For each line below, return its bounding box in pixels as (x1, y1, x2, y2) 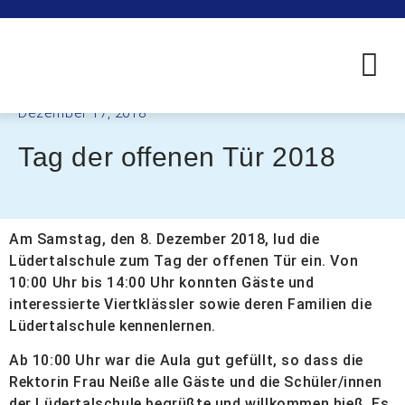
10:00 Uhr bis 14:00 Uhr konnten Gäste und (9, 274, 315, 291)
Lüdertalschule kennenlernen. (9, 317, 216, 334)
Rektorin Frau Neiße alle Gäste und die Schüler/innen (9, 373, 382, 391)
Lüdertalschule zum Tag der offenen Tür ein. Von (9, 252, 359, 269)
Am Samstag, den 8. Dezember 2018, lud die (9, 231, 320, 248)
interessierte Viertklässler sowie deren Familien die (9, 296, 372, 313)
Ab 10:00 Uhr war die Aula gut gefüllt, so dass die (9, 352, 364, 370)
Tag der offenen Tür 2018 (18, 142, 336, 172)
